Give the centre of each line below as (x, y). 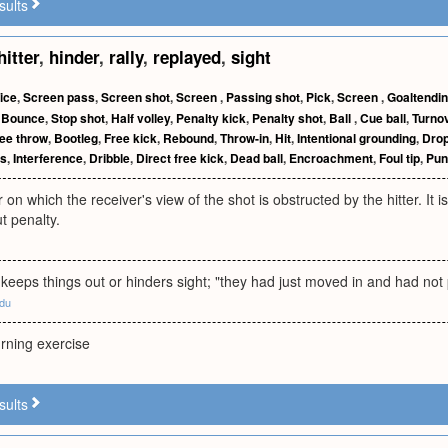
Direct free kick (180, 158)
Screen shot (135, 97)
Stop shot (78, 118)
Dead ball (256, 158)
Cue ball (383, 118)
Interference (48, 158)
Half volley (140, 118)
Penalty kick (211, 118)
